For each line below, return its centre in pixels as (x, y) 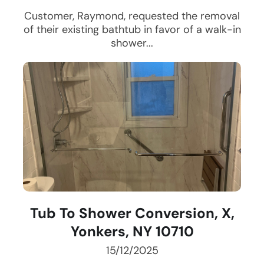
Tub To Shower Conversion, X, (132, 213)
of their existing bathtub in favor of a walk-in (132, 30)
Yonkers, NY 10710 (132, 232)
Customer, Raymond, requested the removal (132, 16)
